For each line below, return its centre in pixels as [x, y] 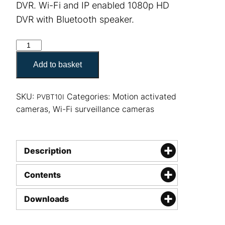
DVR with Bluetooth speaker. [75, 20]
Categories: [90, 97]
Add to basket [58, 65]
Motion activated [144, 97]
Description [48, 151]
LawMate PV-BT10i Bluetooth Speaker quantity [104, 44]
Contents [42, 175]
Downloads [46, 199]
